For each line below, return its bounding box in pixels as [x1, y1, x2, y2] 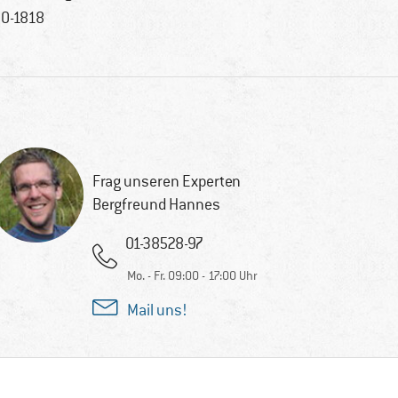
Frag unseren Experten [92, 171, 241, 192]
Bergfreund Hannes [92, 195, 220, 215]
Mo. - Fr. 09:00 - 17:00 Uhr [126, 267, 258, 284]
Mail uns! [126, 300, 187, 321]
